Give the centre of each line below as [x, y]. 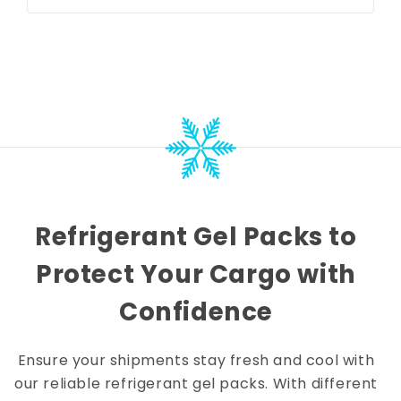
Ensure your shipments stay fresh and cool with [196, 361]
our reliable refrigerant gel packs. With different [196, 384]
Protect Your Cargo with [196, 275]
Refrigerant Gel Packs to [196, 237]
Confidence [196, 312]
